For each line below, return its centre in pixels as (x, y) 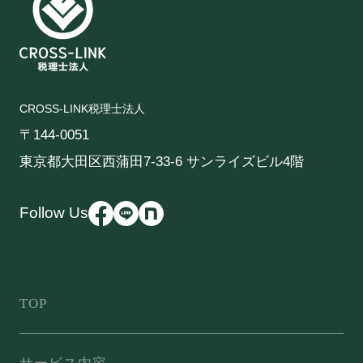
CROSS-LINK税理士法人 (82, 109)
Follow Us (53, 213)
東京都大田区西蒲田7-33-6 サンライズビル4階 (161, 161)
